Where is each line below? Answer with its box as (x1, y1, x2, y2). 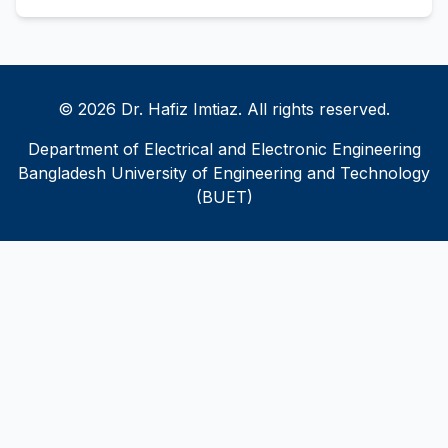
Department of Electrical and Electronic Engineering (27, 139, 421, 159)
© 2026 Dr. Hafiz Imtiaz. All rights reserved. (58, 99, 390, 119)
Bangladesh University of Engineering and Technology (18, 163, 430, 183)
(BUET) (195, 187, 253, 207)
